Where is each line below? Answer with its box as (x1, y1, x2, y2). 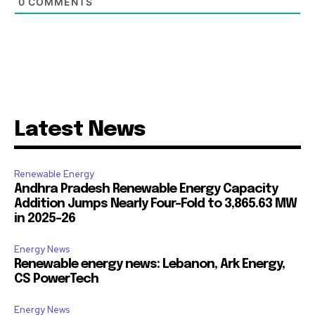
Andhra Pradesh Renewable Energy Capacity (14, 182, 278, 195)
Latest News (14, 118, 146, 141)
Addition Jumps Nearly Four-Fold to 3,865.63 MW (14, 197, 297, 210)
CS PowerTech (14, 272, 98, 285)
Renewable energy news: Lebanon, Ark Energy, (14, 257, 285, 271)
